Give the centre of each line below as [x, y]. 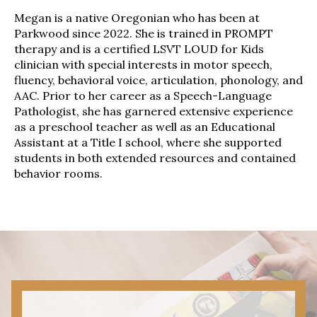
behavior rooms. [58, 173]
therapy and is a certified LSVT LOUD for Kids [139, 48]
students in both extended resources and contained [155, 157]
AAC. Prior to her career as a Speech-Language [143, 95]
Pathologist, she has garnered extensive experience [154, 111]
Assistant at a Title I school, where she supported [148, 142]
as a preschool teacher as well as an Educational [145, 126]
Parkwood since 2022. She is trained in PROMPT [144, 33]
